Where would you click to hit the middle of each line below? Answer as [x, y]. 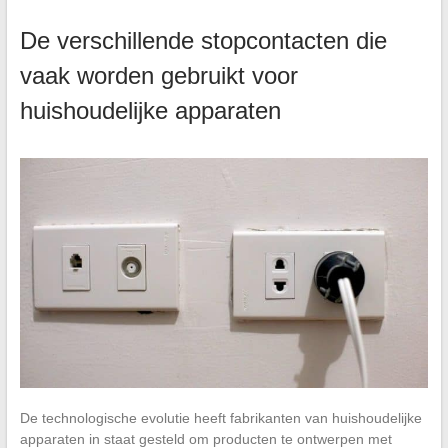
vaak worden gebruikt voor [158, 75]
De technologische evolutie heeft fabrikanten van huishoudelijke [220, 417]
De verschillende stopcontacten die [203, 40]
